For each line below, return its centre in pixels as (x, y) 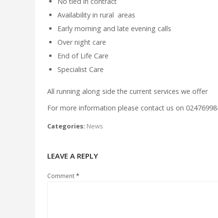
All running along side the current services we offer (127, 91)
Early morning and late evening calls (115, 28)
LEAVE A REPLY (73, 155)
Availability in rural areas (97, 15)
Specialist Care (81, 69)
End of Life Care (83, 55)
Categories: (66, 126)
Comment (62, 176)
